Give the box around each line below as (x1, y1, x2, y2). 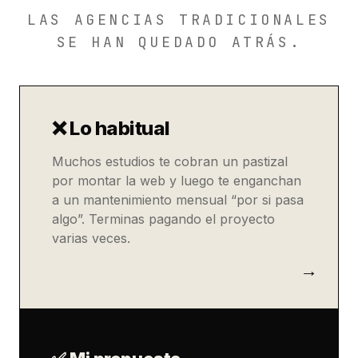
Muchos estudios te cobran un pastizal (52, 153, 288, 169)
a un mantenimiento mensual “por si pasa (52, 192, 304, 208)
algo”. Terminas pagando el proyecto (52, 211, 275, 227)
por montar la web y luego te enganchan (52, 173, 301, 189)
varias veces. (52, 230, 130, 246)
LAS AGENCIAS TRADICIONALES (27, 10, 331, 29)
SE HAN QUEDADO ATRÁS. (56, 33, 302, 51)
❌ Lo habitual (52, 117, 170, 140)
